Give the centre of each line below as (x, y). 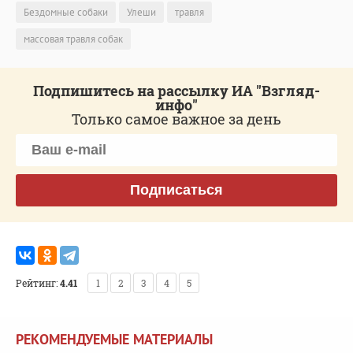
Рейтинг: (37, 282)
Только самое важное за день (176, 119)
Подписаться (176, 190)
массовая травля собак (73, 39)
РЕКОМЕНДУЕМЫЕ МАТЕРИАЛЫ (114, 339)
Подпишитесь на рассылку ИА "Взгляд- (176, 90)
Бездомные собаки (66, 12)
